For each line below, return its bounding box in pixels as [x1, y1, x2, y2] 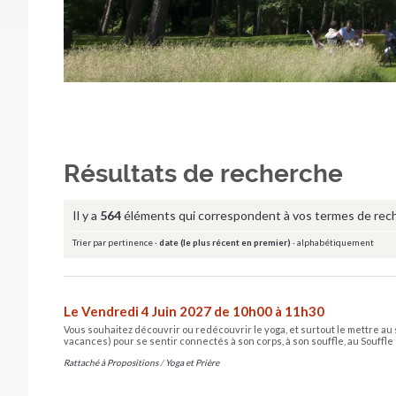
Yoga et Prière [165, 356, 219, 368]
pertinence [108, 236, 153, 247]
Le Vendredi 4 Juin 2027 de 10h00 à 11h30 [64, 302, 324, 319]
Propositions [107, 356, 158, 368]
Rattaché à [64, 356, 105, 368]
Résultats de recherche [64, 158, 343, 188]
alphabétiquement [297, 236, 374, 247]
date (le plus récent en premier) [159, 236, 291, 247]
